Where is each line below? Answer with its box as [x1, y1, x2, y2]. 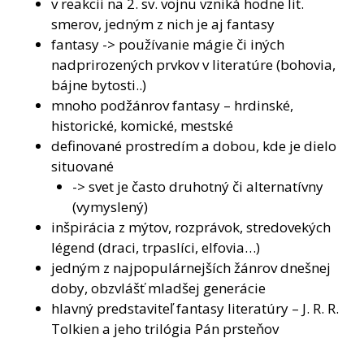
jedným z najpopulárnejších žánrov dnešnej [51, 258, 331, 277]
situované [51, 156, 114, 175]
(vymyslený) [71, 197, 148, 216]
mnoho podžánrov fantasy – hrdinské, [51, 95, 293, 115]
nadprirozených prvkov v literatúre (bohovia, [51, 54, 336, 74]
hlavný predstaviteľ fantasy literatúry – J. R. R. [51, 298, 339, 318]
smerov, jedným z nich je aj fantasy [51, 14, 275, 33]
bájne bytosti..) [51, 75, 146, 94]
